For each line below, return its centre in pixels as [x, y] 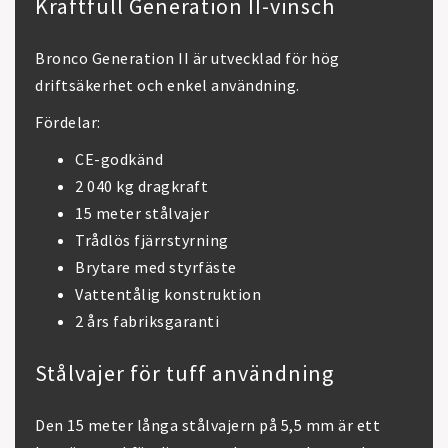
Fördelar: [68, 122]
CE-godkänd [119, 159]
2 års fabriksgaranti [147, 321]
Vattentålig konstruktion [168, 294]
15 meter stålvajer [142, 213]
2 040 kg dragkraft [141, 186]
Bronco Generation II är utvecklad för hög [187, 58]
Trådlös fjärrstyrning [152, 240]
